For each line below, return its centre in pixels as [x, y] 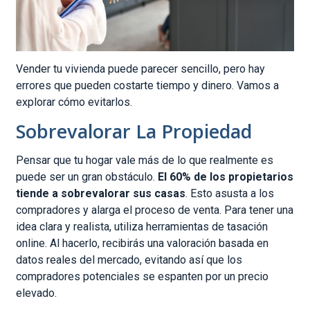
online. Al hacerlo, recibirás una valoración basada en [143, 243]
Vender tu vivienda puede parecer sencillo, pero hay [141, 69]
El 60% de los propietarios [226, 176]
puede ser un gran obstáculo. [87, 176]
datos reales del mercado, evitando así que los [129, 259]
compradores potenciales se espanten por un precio [143, 276]
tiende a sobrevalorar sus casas [101, 193]
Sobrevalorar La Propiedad [134, 131]
